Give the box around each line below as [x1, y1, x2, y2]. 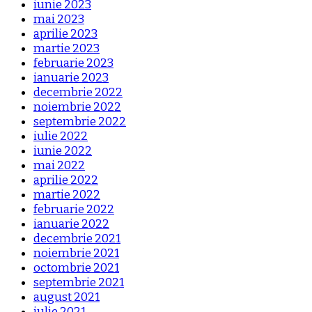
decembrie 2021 [33, 231, 120, 246]
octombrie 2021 [33, 260, 119, 275]
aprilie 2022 [33, 172, 98, 187]
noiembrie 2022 [33, 99, 121, 114]
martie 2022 [33, 187, 100, 202]
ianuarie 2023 [33, 70, 109, 85]
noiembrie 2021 [33, 245, 119, 260]
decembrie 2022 [33, 84, 123, 100]
